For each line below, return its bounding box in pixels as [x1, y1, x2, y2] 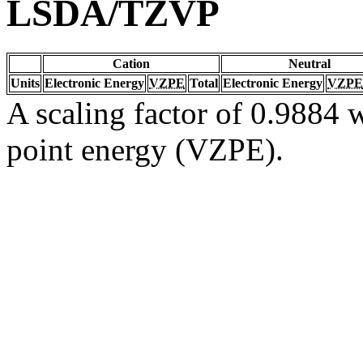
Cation [113, 56, 150, 70]
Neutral [288, 56, 331, 70]
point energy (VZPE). [6, 131, 284, 167]
